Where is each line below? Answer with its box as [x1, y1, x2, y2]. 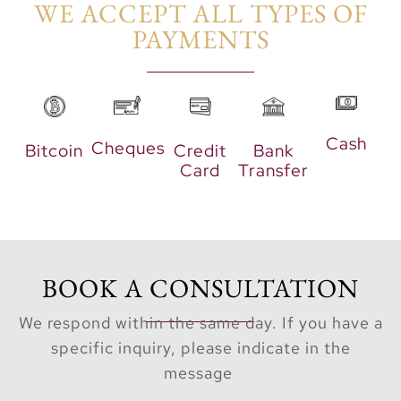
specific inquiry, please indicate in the [50, 337, 351, 359]
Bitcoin [25, 140, 84, 163]
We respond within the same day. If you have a [18, 312, 383, 334]
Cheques [90, 137, 165, 160]
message [164, 363, 237, 384]
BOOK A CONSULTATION [42, 271, 359, 306]
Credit [174, 140, 227, 163]
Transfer [238, 159, 310, 183]
